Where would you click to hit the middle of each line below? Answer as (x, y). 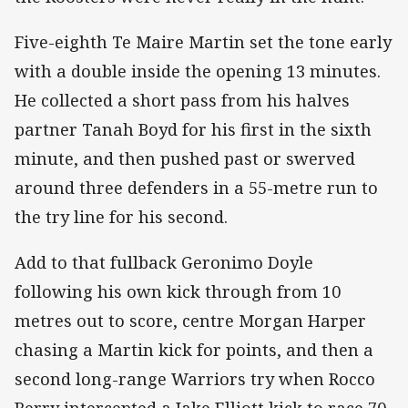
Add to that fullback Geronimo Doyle (164, 263)
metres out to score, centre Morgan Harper (190, 321)
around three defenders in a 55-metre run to (196, 188)
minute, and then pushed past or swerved (185, 159)
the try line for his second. (121, 217)
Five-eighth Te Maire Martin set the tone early (203, 42)
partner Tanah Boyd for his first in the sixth (193, 130)
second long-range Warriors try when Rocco (195, 379)
